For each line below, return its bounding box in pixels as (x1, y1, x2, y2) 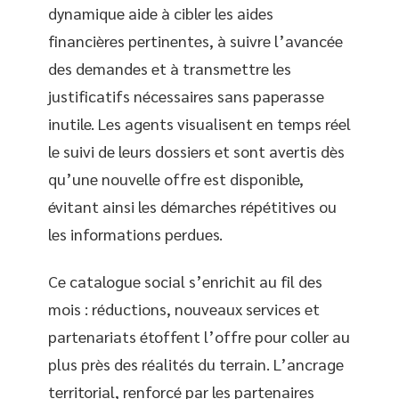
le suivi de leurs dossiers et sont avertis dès (48, 140, 345, 161)
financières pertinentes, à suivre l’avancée (48, 29, 343, 51)
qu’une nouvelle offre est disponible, (48, 167, 304, 189)
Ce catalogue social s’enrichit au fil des (48, 271, 322, 292)
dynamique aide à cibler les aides (48, 2, 273, 23)
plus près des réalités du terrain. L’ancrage (48, 354, 344, 375)
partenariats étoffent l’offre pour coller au (48, 326, 350, 347)
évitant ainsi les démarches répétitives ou (48, 195, 337, 216)
